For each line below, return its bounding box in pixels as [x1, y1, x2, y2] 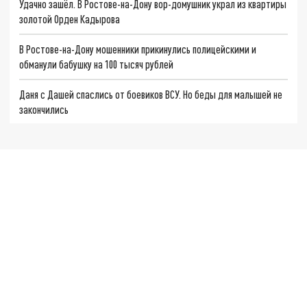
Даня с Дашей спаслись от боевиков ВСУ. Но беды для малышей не [19, 87, 283, 101]
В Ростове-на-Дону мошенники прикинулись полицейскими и [19, 42, 257, 56]
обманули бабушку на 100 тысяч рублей [19, 57, 174, 71]
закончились [19, 102, 69, 116]
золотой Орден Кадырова [19, 12, 121, 26]
